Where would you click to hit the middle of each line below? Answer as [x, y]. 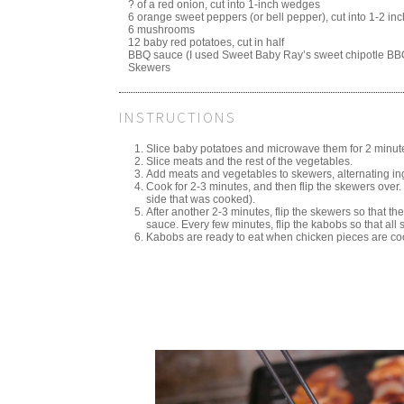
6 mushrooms [161, 29]
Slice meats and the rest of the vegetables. [249, 162]
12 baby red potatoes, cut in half [206, 42]
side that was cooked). [201, 200]
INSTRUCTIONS [178, 118]
